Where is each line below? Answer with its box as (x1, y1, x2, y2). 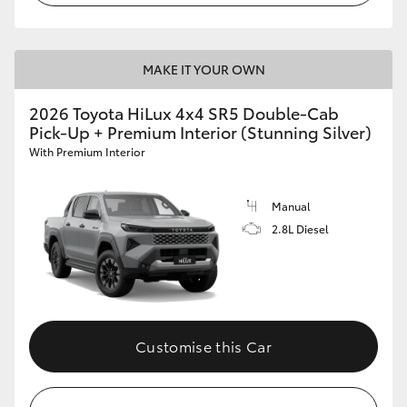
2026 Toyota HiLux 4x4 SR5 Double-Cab (29, 101, 339, 125)
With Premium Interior (29, 144, 145, 160)
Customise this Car (135, 334, 272, 356)
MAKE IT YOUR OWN (142, 60, 265, 79)
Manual (272, 198, 311, 214)
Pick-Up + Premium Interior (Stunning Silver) (29, 120, 372, 144)
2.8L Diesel (272, 221, 329, 237)
